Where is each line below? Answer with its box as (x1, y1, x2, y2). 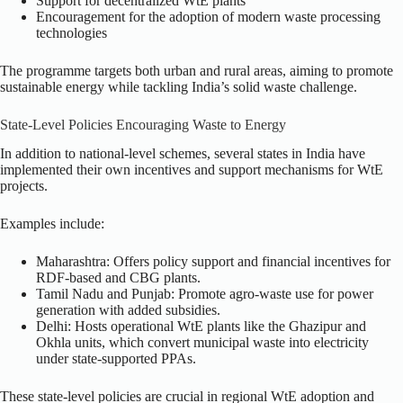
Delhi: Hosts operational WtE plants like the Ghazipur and (36, 318, 366, 335)
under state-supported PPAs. (36, 351, 196, 367)
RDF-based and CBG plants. (36, 270, 201, 286)
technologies (36, 24, 107, 40)
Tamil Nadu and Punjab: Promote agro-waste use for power (36, 286, 373, 302)
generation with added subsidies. (36, 302, 220, 318)
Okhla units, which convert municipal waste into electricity (36, 335, 369, 351)
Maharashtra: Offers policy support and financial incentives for (36, 254, 390, 270)
